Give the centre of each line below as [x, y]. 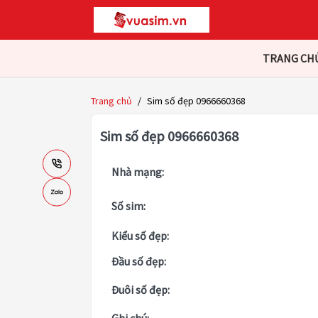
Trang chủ [111, 101]
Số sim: [128, 206]
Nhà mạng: [138, 172]
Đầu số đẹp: [139, 262]
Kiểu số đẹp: [140, 236]
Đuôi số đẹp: [141, 290]
